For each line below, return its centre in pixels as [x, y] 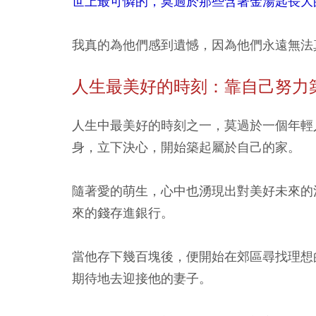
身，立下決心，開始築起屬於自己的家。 [186, 147]
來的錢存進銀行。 [123, 212]
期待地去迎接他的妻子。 [142, 278]
